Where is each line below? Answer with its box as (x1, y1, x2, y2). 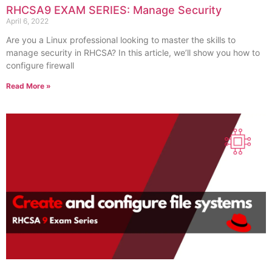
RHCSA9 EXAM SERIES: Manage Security (6, 3, 222, 16)
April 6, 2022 (6, 16, 49, 25)
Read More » (6, 81, 51, 90)
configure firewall (6, 59, 74, 70)
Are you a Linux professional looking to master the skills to (6, 34, 236, 45)
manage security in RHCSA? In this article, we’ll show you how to (6, 47, 260, 58)
